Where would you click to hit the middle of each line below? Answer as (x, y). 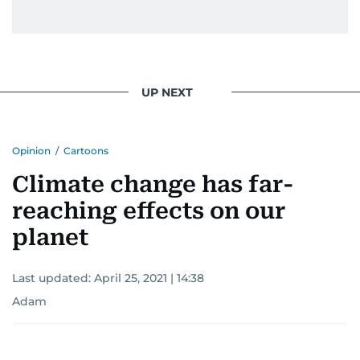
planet (50, 238)
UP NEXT (167, 92)
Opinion (31, 151)
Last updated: (53, 278)
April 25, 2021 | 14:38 (149, 278)
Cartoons (86, 151)
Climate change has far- (153, 185)
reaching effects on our (149, 211)
